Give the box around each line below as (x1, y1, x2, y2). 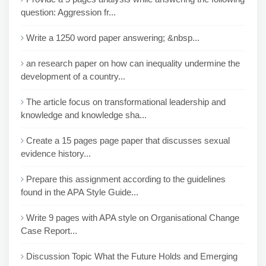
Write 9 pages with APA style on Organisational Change (26, 213, 239, 223)
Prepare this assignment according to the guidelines (26, 174, 226, 184)
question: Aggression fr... (21, 7, 116, 17)
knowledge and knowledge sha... (21, 110, 147, 120)
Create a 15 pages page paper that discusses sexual (26, 135, 230, 145)
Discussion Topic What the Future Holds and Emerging (26, 251, 237, 261)
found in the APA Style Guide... (21, 187, 138, 197)
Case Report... (21, 226, 77, 236)
